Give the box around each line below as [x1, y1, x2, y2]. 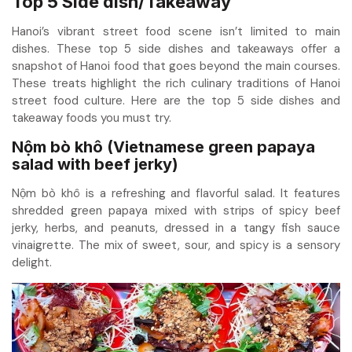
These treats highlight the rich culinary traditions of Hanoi [12, 75, 340, 92]
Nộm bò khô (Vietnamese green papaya [12, 137, 315, 157]
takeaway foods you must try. [12, 110, 171, 126]
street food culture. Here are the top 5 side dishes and [12, 93, 340, 109]
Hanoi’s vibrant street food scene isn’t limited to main [12, 24, 340, 40]
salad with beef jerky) [12, 155, 178, 174]
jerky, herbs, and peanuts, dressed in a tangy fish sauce [12, 220, 340, 236]
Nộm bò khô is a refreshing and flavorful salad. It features [12, 185, 340, 202]
